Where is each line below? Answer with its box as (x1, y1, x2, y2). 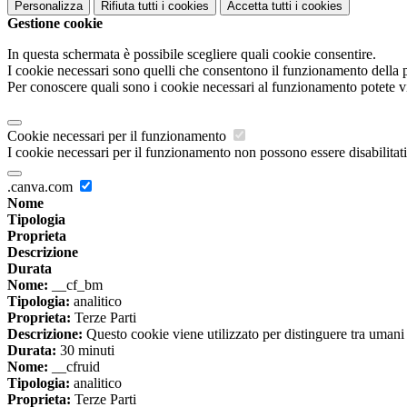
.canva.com (7, 179, 76, 195)
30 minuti (56, 342, 114, 359)
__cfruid (48, 359, 100, 375)
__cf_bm (48, 277, 103, 293)
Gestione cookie (7, 15, 103, 32)
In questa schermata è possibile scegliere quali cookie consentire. (7, 46, 376, 63)
